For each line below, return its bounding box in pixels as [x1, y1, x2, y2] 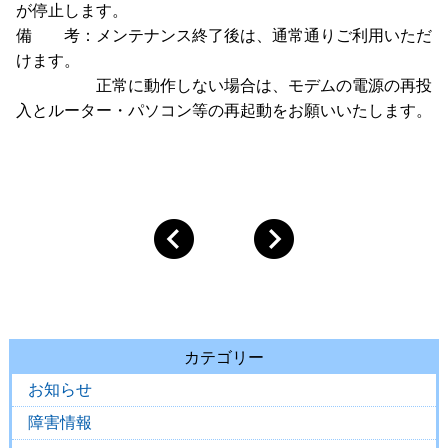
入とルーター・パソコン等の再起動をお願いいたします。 [16, 102, 432, 120]
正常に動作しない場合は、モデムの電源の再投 [16, 77, 432, 95]
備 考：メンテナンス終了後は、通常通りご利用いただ [16, 27, 432, 45]
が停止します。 [16, 2, 128, 20]
